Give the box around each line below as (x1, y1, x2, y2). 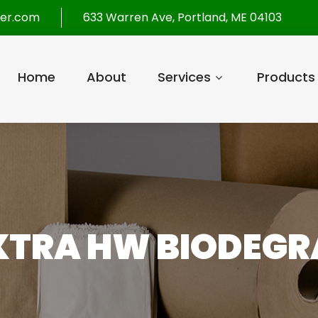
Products (256, 68, 315, 86)
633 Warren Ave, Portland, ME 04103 (83, 9, 282, 26)
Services (157, 68, 211, 86)
